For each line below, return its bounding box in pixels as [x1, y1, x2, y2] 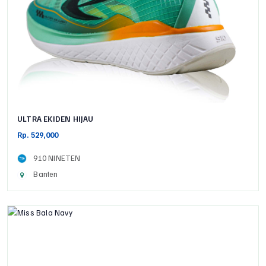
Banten [30, 169, 58, 179]
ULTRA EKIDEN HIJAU [17, 114, 94, 124]
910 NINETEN [30, 153, 81, 163]
